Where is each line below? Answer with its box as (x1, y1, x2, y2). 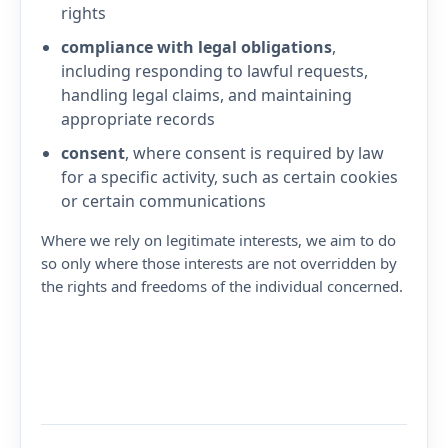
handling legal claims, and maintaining (61, 84, 352, 106)
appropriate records (61, 108, 215, 130)
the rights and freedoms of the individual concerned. (41, 276, 403, 296)
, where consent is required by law (125, 142, 384, 164)
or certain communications (61, 190, 266, 212)
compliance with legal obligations (61, 36, 332, 58)
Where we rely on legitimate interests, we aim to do (41, 230, 396, 250)
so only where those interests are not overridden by (41, 253, 397, 273)
